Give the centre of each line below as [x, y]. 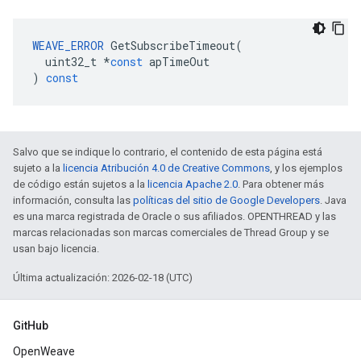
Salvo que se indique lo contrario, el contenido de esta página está [168, 152]
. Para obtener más [281, 184]
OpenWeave [44, 351]
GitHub [31, 326]
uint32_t [71, 62]
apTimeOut [179, 62]
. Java [333, 200]
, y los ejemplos [306, 168]
